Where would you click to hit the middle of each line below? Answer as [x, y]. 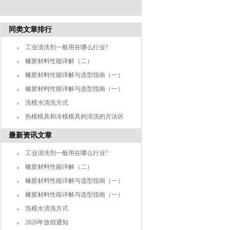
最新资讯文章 [30, 135]
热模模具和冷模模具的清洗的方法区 [74, 117]
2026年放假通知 [46, 222]
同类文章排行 [30, 30]
